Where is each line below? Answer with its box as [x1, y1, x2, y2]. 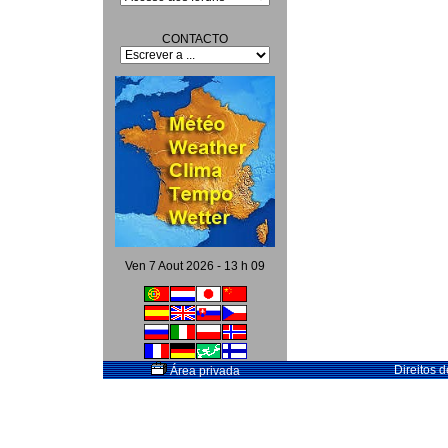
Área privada [166, 364, 240, 378]
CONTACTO [162, 32, 228, 46]
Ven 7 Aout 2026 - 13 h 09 [125, 259, 265, 274]
